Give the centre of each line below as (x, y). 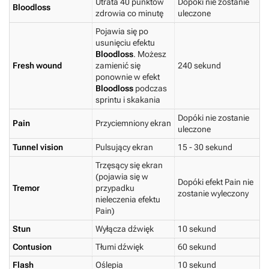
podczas (150, 89)
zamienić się (118, 66)
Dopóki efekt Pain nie (216, 182)
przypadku (115, 188)
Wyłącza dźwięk (125, 229)
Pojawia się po (122, 32)
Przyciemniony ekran (133, 123)
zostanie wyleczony (213, 194)
